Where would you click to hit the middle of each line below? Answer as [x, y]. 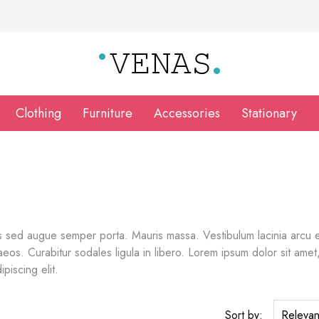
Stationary [269, 114]
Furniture [108, 114]
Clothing [38, 114]
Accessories [187, 114]
